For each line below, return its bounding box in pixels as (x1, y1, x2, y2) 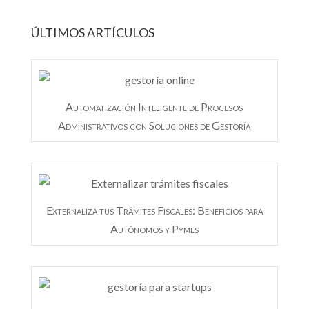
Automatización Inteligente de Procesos (66, 100, 243, 114)
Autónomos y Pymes (110, 221, 199, 235)
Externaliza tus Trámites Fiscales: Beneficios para (46, 203, 263, 217)
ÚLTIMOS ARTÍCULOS (30, 25, 154, 41)
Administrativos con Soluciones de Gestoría (58, 119, 251, 132)
